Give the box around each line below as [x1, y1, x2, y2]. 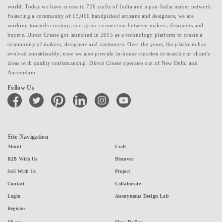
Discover [114, 156, 134, 162]
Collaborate [114, 181, 141, 187]
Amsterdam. [7, 69, 37, 76]
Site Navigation [7, 133, 49, 141]
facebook [7, 92, 30, 99]
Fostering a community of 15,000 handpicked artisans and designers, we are [7, 13, 194, 19]
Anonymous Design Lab [114, 193, 169, 199]
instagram [94, 92, 119, 99]
